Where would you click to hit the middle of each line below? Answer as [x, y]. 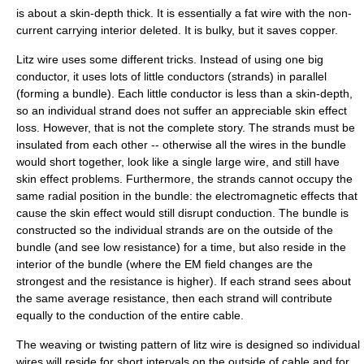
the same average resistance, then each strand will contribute [174, 298]
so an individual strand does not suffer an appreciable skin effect [182, 110]
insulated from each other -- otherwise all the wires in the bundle [181, 145]
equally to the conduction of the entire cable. [130, 315]
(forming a [44, 93]
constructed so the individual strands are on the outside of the [175, 230]
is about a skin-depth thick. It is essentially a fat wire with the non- [184, 13]
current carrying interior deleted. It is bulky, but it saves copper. [177, 30]
